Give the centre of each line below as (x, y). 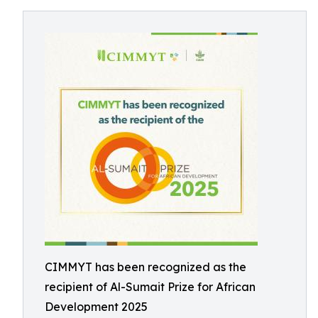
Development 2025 (96, 307)
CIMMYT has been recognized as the (146, 267)
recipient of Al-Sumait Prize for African (150, 287)
